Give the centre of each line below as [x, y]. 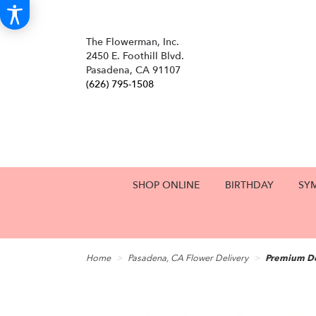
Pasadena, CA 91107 [133, 70]
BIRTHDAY [249, 186]
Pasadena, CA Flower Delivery [188, 259]
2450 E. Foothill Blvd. [135, 56]
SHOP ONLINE [166, 186]
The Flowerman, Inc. [133, 42]
